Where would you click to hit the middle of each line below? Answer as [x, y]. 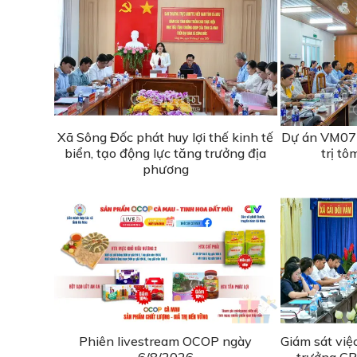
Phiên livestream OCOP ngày [166, 341]
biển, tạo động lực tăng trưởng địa [166, 153]
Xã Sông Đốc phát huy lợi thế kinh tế [166, 137]
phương [165, 169]
